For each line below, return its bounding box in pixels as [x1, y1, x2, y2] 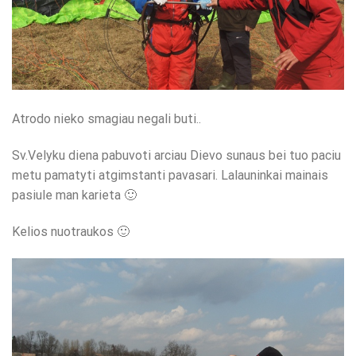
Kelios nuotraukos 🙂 [12, 223, 130, 239]
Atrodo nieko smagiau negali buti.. [12, 111, 201, 127]
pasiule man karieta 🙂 [12, 188, 137, 203]
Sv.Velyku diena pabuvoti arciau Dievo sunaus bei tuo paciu [12, 148, 341, 164]
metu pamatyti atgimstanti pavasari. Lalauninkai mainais [12, 168, 328, 184]
